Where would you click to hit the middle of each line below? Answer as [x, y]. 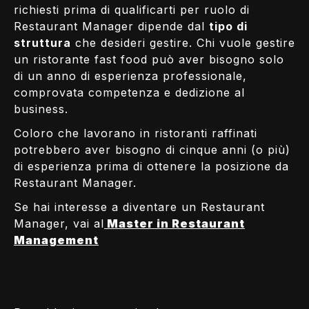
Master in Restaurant [175, 223]
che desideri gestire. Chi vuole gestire [183, 42]
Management [56, 240]
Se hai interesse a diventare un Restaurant [139, 207]
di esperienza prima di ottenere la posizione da [151, 166]
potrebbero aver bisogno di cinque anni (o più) [152, 149]
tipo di [228, 26]
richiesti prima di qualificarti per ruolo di [132, 9]
